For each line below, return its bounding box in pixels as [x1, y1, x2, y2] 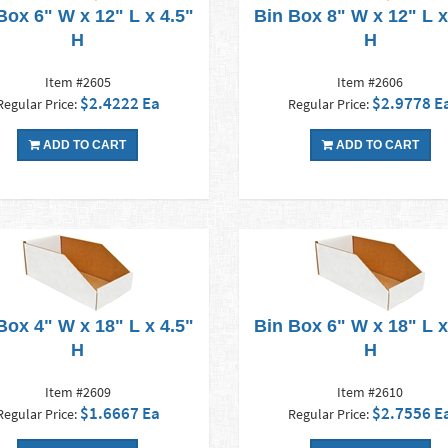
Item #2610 [337, 383, 404, 402]
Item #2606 [337, 73, 404, 92]
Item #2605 [44, 73, 111, 92]
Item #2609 [44, 383, 111, 402]
